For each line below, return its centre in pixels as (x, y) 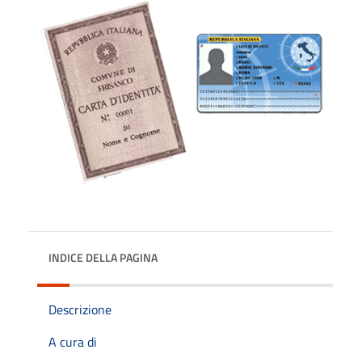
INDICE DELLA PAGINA (103, 257)
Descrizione (80, 309)
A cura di (73, 342)
